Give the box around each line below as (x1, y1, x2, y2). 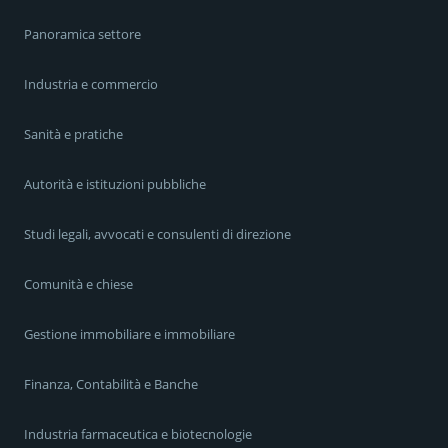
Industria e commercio (24, 74, 158, 93)
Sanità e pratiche (24, 124, 123, 143)
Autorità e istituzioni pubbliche (24, 174, 206, 193)
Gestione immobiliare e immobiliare (24, 324, 235, 343)
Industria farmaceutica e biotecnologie (24, 424, 252, 443)
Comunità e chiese (24, 274, 133, 293)
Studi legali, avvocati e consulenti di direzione (24, 224, 291, 243)
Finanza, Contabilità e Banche (24, 374, 198, 393)
